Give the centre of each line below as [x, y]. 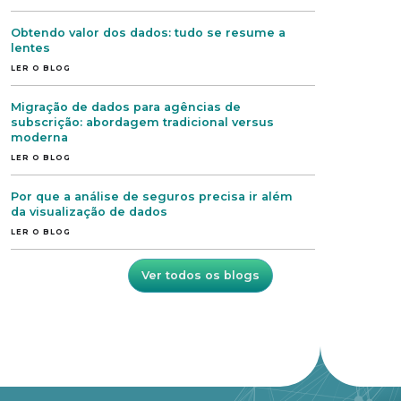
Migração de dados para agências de [126, 107]
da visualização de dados [89, 212]
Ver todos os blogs [200, 275]
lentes [30, 48]
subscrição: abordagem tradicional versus [142, 122]
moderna [39, 137]
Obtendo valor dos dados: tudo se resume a [148, 33]
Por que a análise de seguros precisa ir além [152, 196]
